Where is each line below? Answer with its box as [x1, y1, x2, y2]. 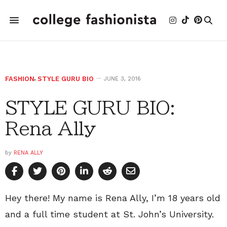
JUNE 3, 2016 [104, 75, 141, 82]
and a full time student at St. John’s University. [5, 209, 214, 219]
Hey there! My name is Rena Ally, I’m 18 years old [5, 193, 220, 203]
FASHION [5, 75, 34, 83]
